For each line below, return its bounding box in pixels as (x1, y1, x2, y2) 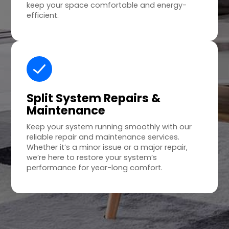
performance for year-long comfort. (27, 163, 163, 173)
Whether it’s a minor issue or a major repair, (27, 142, 188, 153)
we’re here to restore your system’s (27, 152, 157, 163)
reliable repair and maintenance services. (27, 132, 180, 143)
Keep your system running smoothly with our (27, 122, 192, 132)
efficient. (27, 10, 59, 21)
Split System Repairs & (27, 90, 161, 107)
